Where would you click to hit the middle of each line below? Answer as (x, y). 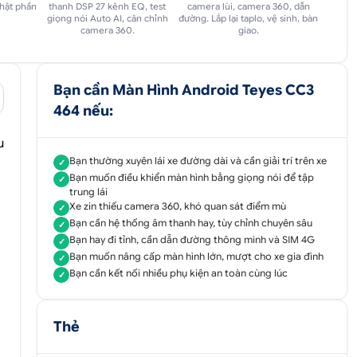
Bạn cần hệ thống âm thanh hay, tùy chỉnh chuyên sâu (191, 223)
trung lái (88, 192)
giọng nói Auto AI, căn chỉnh (107, 18)
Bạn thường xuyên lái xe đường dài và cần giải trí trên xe (198, 161)
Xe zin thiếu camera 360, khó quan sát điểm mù (178, 206)
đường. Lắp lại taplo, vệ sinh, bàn (248, 18)
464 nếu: (83, 111)
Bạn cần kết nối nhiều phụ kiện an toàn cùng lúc (178, 273)
